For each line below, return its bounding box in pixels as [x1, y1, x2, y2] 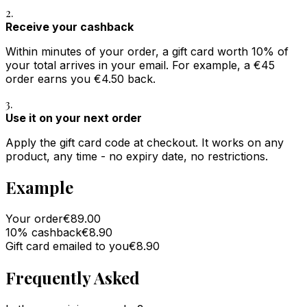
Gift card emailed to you [5, 239, 129, 254]
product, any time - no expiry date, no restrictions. [5, 149, 268, 163]
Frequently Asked [5, 267, 140, 289]
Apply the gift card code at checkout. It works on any [5, 135, 284, 149]
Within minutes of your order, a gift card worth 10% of [5, 44, 288, 58]
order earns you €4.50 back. [5, 71, 156, 86]
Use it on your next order [5, 110, 142, 125]
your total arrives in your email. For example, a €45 [5, 58, 275, 72]
